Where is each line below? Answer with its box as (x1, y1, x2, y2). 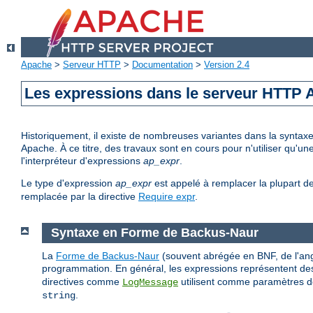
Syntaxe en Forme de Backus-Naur (50, 226, 259, 240)
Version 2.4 (204, 59, 249, 71)
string (42, 289, 75, 301)
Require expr (138, 191, 195, 203)
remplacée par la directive (21, 191, 138, 203)
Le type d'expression (21, 177, 115, 189)
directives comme (42, 275, 122, 287)
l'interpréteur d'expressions (21, 155, 143, 167)
